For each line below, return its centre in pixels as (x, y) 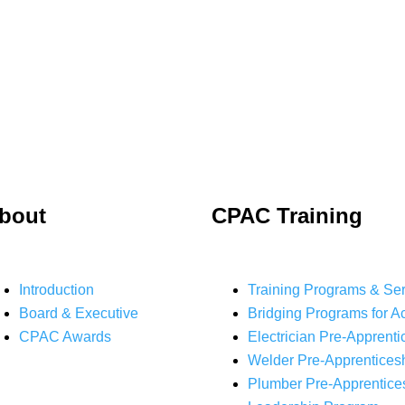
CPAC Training (287, 216)
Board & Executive (79, 313)
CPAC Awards (65, 337)
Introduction (57, 290)
